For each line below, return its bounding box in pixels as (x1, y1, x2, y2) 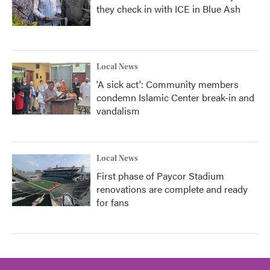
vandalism (96, 104, 140, 118)
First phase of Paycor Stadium (96, 169, 224, 183)
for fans (96, 195, 129, 209)
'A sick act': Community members (96, 77, 239, 91)
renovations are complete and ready (96, 182, 248, 196)
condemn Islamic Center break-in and (96, 90, 254, 104)
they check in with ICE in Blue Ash (96, 2, 240, 16)
